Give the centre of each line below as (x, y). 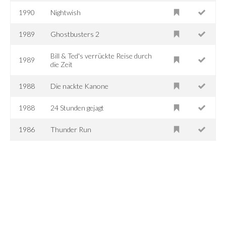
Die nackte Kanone (80, 86)
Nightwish (66, 12)
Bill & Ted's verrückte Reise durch (101, 55)
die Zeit (62, 64)
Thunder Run (71, 129)
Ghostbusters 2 (75, 34)
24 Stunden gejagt (77, 107)
